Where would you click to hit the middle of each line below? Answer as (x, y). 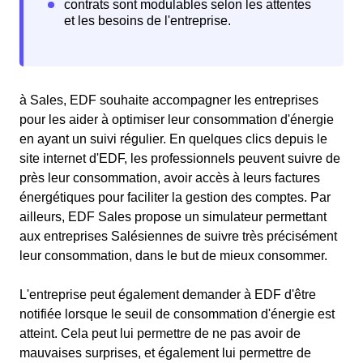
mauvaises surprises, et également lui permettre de (165, 353)
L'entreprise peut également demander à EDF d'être (168, 295)
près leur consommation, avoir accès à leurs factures (170, 178)
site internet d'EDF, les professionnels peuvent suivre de (180, 158)
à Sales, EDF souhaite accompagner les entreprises (169, 100)
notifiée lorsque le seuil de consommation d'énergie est (177, 314)
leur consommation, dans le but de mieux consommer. (175, 256)
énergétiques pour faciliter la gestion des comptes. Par (175, 197)
